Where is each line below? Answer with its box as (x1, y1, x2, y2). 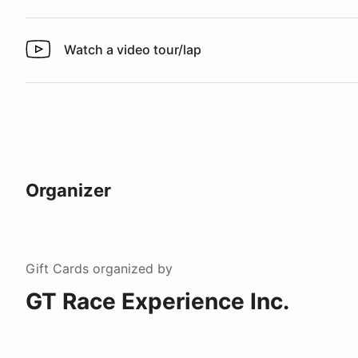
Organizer (26, 179, 111, 201)
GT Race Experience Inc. (26, 287, 289, 315)
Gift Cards (26, 260, 89, 276)
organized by (89, 260, 173, 276)
